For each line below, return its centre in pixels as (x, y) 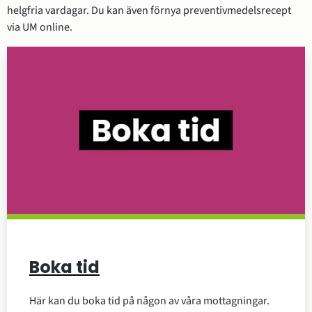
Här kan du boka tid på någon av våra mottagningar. (149, 301)
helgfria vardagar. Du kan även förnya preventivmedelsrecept (149, 10)
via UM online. (40, 27)
